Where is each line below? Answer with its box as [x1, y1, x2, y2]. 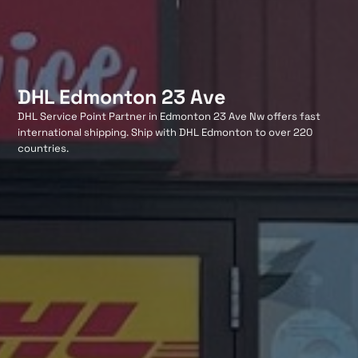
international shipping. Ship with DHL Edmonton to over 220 [18, 125, 313, 139]
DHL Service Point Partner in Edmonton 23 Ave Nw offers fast [18, 109, 321, 123]
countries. [18, 141, 70, 155]
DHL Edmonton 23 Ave [18, 83, 226, 109]
